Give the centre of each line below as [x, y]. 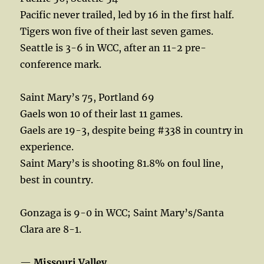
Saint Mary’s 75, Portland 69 [88, 97]
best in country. [57, 179]
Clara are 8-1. [51, 229]
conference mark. [61, 64]
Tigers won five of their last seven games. [117, 31]
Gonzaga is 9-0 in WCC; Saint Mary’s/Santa [122, 212]
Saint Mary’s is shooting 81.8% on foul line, [122, 163]
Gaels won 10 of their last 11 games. [102, 113]
